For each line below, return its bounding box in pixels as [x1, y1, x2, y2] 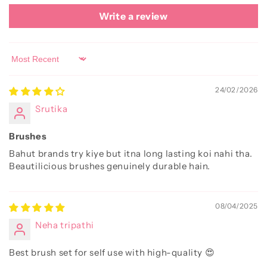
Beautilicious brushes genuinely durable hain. [9, 160, 211, 172]
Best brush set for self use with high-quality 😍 [9, 246, 215, 258]
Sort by [8, 58, 41, 70]
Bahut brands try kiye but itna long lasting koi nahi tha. [9, 147, 253, 159]
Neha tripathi [35, 219, 94, 231]
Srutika [35, 103, 68, 114]
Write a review [99, 10, 168, 22]
